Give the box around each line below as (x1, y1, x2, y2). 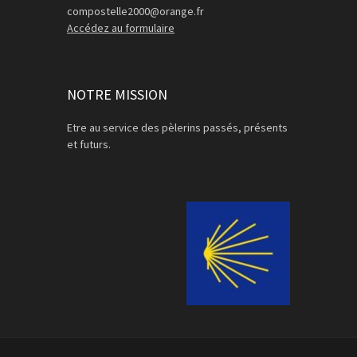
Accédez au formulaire (67, 21, 175, 36)
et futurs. (67, 137, 111, 152)
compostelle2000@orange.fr (67, 4, 204, 19)
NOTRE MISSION (67, 85, 167, 104)
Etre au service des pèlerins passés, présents (67, 120, 288, 135)
